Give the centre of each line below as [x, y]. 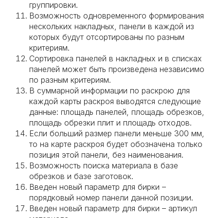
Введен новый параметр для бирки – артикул [113, 208]
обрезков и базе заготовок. [81, 176]
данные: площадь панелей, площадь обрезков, [117, 112]
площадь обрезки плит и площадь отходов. [110, 123]
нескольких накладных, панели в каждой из [112, 26]
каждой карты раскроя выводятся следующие [115, 101]
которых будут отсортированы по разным [107, 37]
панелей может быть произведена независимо [117, 69]
